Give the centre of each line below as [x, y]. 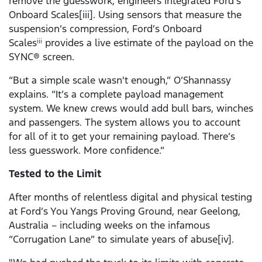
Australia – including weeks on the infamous [109, 225]
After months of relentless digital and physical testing [130, 197]
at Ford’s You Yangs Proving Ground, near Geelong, [125, 211]
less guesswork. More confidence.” [87, 151]
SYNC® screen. [42, 57]
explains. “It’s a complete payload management [116, 94]
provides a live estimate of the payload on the [148, 43]
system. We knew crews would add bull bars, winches [131, 108]
